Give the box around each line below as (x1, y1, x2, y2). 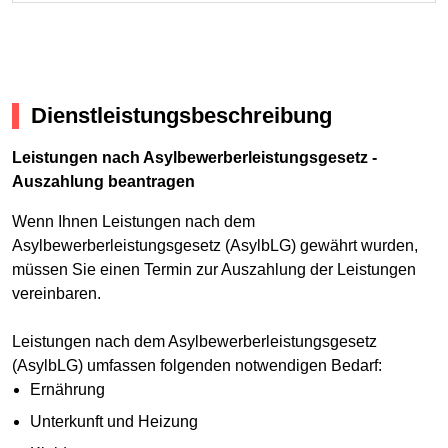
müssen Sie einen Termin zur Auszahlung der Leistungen (12, 260, 416, 278)
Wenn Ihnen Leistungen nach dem (12, 212, 255, 230)
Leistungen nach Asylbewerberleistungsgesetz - (12, 148, 377, 166)
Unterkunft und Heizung (29, 412, 198, 430)
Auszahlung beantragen (12, 172, 195, 190)
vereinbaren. (12, 284, 101, 302)
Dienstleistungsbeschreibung (31, 103, 332, 129)
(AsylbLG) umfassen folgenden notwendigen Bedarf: (12, 356, 382, 374)
